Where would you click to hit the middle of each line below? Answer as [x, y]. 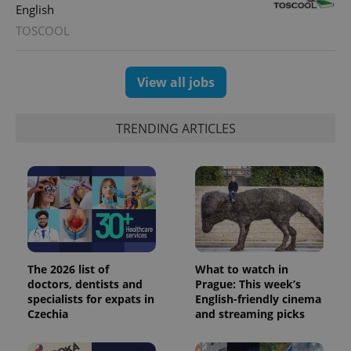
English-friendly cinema [258, 299]
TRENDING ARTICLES [175, 128]
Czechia [48, 314]
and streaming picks [250, 314]
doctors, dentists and [85, 284]
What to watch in [242, 270]
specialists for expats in [91, 299]
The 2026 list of [68, 270]
